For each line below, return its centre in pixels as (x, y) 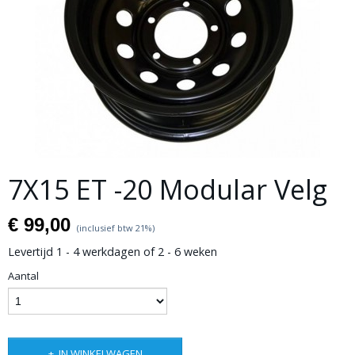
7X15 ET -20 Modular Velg (168, 189)
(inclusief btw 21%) (116, 228)
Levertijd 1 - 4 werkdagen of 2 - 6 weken (113, 252)
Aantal (23, 276)
